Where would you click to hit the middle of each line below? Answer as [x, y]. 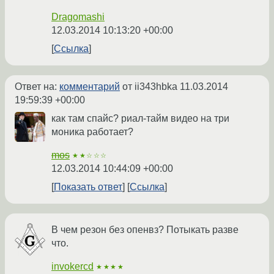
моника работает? [92, 132]
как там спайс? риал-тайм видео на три [140, 119]
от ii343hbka [150, 87]
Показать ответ [88, 187]
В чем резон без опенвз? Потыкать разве [145, 230]
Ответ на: [37, 87]
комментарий [90, 87]
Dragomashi [78, 17]
